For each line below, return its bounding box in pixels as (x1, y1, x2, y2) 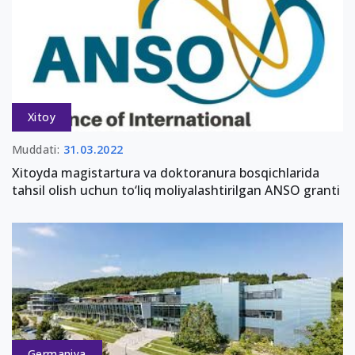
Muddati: (12, 142, 63, 158)
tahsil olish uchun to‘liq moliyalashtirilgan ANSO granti (12, 181, 340, 200)
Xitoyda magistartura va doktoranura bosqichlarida (12, 164, 319, 182)
